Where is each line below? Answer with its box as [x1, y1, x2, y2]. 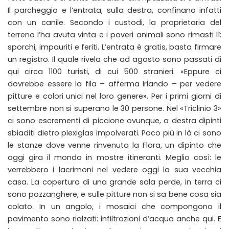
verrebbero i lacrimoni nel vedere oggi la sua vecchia [8, 165, 221, 175]
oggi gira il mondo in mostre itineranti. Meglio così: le [8, 152, 221, 163]
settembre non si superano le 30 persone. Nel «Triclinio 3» [8, 103, 221, 113]
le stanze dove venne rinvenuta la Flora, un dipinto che [8, 140, 221, 150]
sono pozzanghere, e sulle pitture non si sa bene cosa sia [8, 189, 221, 199]
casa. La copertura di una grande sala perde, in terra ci [8, 177, 221, 187]
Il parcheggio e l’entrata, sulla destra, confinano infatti [8, 5, 221, 15]
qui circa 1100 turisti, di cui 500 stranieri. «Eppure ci [8, 66, 221, 77]
